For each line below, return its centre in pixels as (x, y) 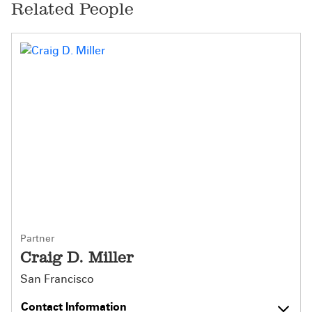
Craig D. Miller (77, 258)
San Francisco (57, 279)
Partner (37, 239)
